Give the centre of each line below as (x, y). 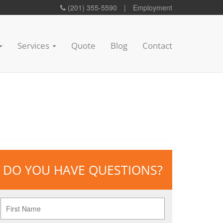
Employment (153, 7)
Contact (157, 46)
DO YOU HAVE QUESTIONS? (83, 170)
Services (34, 46)
